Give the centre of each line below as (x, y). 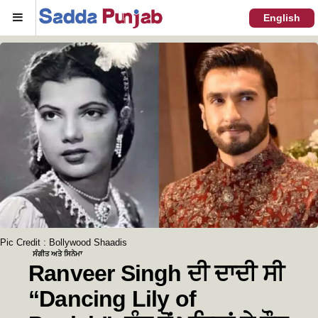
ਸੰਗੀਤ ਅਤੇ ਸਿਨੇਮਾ (57, 253)
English (282, 17)
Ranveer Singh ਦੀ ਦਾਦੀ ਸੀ (157, 273)
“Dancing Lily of (113, 298)
